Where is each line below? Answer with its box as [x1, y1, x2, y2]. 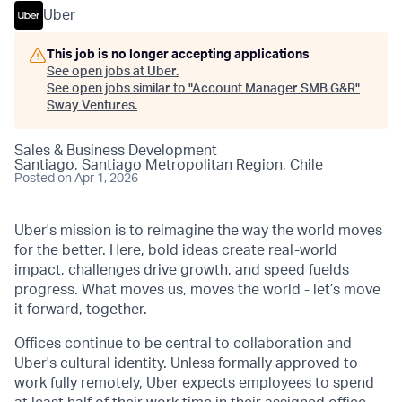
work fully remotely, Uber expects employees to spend [14, 376, 374, 390]
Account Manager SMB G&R [192, 83, 355, 95]
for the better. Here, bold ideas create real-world [14, 243, 337, 258]
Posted [14, 172, 55, 185]
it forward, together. [14, 302, 147, 317]
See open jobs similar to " [47, 83, 192, 95]
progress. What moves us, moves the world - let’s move [14, 283, 380, 297]
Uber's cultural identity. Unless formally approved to [14, 356, 358, 371]
